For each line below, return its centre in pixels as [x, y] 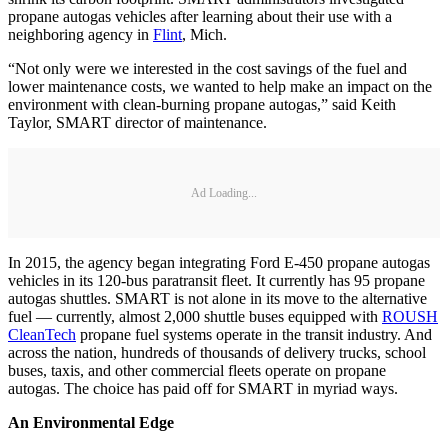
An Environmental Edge [91, 423]
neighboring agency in [80, 35]
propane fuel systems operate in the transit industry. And [254, 335]
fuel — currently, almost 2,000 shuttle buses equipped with [195, 317]
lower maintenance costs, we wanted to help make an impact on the [220, 87]
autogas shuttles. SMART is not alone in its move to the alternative [217, 299]
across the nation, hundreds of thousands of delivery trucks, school [217, 353]
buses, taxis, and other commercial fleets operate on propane [197, 371]
